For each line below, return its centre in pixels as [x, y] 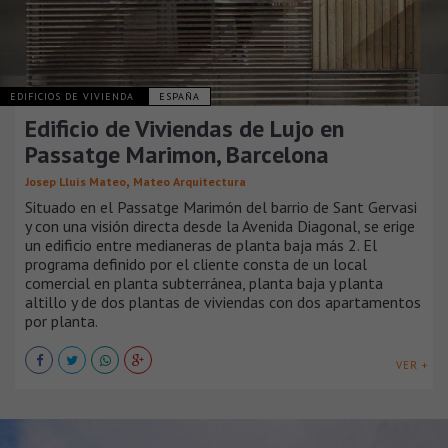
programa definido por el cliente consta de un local [196, 264]
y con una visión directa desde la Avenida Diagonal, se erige [220, 226]
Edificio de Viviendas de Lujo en [184, 129]
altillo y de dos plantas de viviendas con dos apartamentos [223, 302]
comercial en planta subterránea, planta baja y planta [204, 283]
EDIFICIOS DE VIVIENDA [74, 97]
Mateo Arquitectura [189, 182]
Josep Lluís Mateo [75, 182]
